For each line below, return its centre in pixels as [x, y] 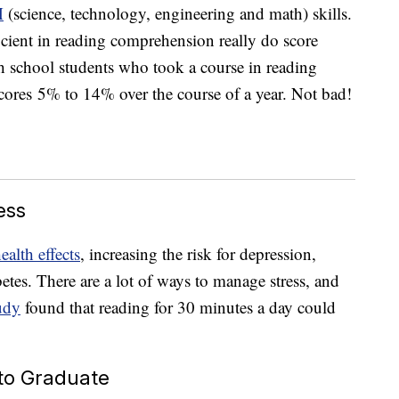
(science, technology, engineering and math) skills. [178, 13]
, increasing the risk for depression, [198, 254]
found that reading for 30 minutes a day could [178, 307]
